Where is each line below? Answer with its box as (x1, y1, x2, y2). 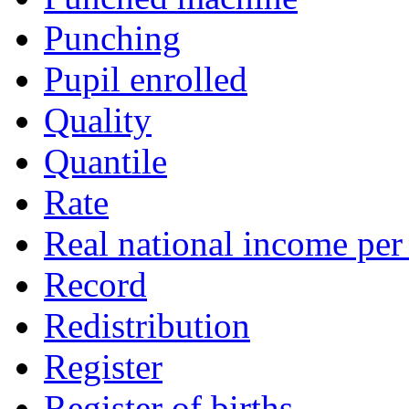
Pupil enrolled (44, 59, 247, 100)
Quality (44, 100, 152, 141)
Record (44, 265, 147, 305)
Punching (44, 18, 181, 58)
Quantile (44, 142, 167, 182)
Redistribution (44, 306, 250, 346)
